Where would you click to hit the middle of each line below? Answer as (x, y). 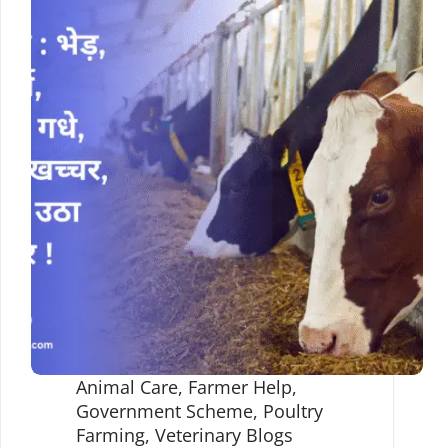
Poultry (293, 411)
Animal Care (127, 387)
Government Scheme (164, 411)
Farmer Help (240, 387)
